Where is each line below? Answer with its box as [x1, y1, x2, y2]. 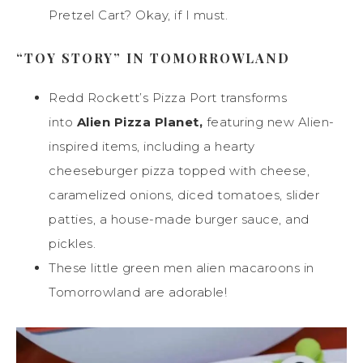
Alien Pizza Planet [76, 114, 199, 130]
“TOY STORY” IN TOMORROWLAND [16, 49, 290, 67]
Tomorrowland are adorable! [49, 284, 227, 301]
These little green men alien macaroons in [49, 260, 314, 276]
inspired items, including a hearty [49, 139, 254, 155]
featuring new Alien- [206, 114, 335, 130]
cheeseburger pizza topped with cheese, [49, 163, 310, 179]
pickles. [49, 236, 96, 252]
